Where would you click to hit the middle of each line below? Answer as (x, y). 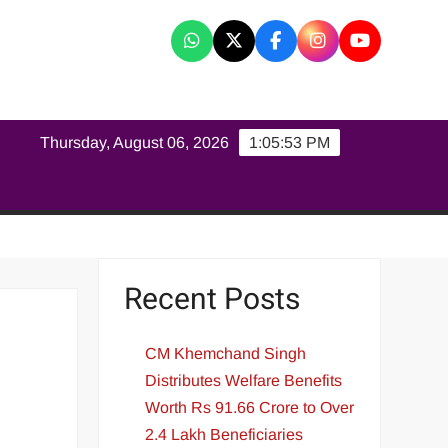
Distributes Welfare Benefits (244, 380)
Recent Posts (212, 300)
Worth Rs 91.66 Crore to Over (250, 407)
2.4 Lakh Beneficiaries (224, 434)
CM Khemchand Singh (226, 353)
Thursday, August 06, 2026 (135, 142)
